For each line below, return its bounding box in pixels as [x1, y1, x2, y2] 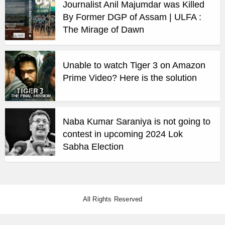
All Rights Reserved [82, 195, 143, 203]
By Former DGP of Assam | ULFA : [63, 12, 201, 22]
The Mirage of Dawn [63, 24, 144, 35]
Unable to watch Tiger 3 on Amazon [63, 60, 205, 70]
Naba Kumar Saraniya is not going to [63, 116, 210, 127]
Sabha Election [63, 141, 124, 152]
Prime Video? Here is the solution [63, 72, 197, 83]
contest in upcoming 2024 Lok [63, 129, 183, 139]
